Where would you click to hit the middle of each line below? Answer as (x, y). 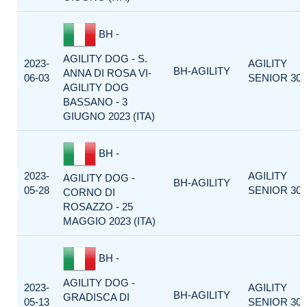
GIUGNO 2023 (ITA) (109, 116)
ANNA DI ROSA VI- (107, 73)
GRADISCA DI (96, 297)
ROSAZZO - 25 (98, 207)
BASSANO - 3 (95, 102)
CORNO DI (89, 192)
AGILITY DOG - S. (105, 59)
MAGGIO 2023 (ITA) (109, 221)
